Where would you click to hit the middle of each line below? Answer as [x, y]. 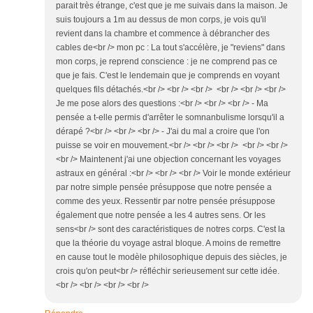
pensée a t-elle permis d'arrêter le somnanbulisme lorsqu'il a [170, 118]
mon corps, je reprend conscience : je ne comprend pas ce [167, 62]
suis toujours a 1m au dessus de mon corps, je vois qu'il [161, 20]
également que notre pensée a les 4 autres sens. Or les [161, 216]
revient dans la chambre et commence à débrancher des [163, 34]
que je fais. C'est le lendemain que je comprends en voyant [168, 76]
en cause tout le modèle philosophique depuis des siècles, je [172, 257]
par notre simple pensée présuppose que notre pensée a [164, 188]
